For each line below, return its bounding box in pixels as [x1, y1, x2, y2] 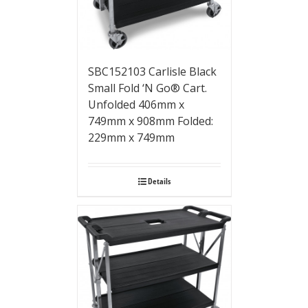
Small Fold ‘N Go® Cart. [87, 80, 207, 96]
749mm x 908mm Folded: [87, 113, 213, 129]
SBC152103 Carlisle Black [87, 63, 217, 79]
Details [147, 175, 170, 187]
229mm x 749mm [87, 129, 175, 145]
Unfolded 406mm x [87, 96, 184, 112]
